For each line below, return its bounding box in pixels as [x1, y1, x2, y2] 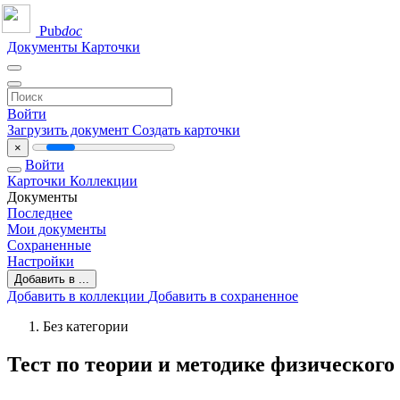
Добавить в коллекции [7, 288, 148, 304]
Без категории [43, 319, 129, 334]
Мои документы [7, 221, 106, 237]
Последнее [7, 205, 72, 221]
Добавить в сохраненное [148, 288, 298, 304]
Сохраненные [7, 237, 91, 253]
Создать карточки [132, 122, 240, 137]
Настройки [7, 254, 74, 269]
